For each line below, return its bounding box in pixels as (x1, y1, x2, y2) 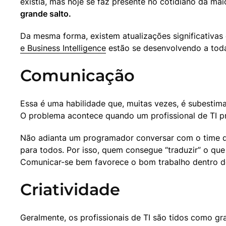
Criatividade (20, 180, 120, 200)
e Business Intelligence (20, 43, 106, 53)
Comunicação (20, 66, 135, 86)
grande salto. (20, 9, 71, 19)
